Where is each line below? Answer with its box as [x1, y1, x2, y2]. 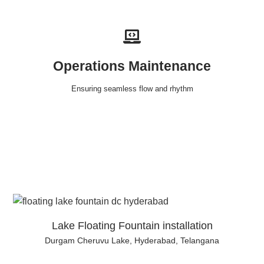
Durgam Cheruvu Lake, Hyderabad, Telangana [45, 236, 219, 246]
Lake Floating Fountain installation [51, 220, 213, 232]
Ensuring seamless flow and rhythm [71, 84, 193, 94]
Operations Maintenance [53, 58, 211, 74]
